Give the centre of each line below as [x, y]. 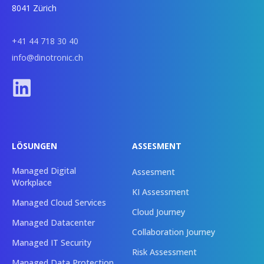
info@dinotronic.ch [47, 57]
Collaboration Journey [174, 232]
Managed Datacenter [53, 222]
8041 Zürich [34, 8]
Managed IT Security [52, 242]
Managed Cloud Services [59, 202]
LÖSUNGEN [34, 146]
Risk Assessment [164, 252]
